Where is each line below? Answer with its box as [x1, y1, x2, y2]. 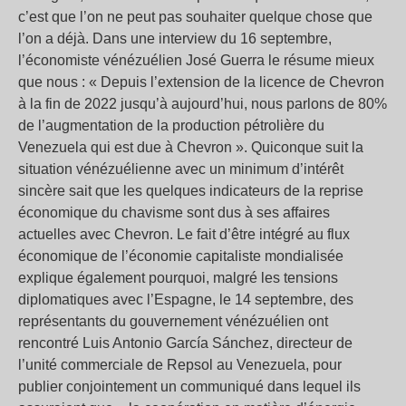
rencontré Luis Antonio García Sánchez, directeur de [18, 335, 353, 352]
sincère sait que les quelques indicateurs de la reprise [18, 183, 363, 199]
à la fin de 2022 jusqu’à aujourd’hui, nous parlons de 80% [18, 96, 387, 112]
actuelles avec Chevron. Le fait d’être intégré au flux [18, 227, 350, 243]
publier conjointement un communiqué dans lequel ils [18, 379, 361, 395]
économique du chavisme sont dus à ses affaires [18, 205, 330, 221]
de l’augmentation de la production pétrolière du [18, 118, 324, 134]
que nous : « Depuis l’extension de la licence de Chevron [18, 74, 384, 91]
